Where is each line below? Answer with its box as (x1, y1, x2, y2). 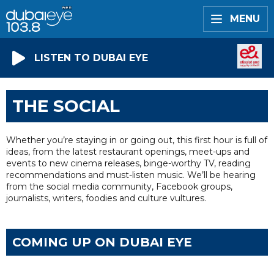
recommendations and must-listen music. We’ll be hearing (6, 169, 256, 180)
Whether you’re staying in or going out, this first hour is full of (6, 135, 267, 146)
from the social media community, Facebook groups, (6, 181, 232, 192)
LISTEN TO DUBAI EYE (34, 51, 148, 64)
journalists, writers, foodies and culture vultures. (6, 193, 209, 204)
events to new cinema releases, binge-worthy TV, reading (6, 158, 251, 169)
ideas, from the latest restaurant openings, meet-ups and (6, 146, 250, 157)
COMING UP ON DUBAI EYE (12, 235, 192, 250)
